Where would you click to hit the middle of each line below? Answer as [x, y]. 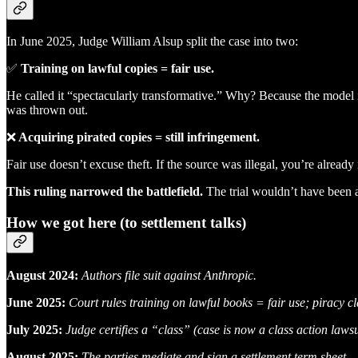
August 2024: [42, 275]
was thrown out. [47, 110]
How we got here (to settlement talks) [126, 223]
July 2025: [34, 329]
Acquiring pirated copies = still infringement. [138, 137]
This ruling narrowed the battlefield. [105, 192]
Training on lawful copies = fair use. [116, 69]
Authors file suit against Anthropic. [169, 275]
